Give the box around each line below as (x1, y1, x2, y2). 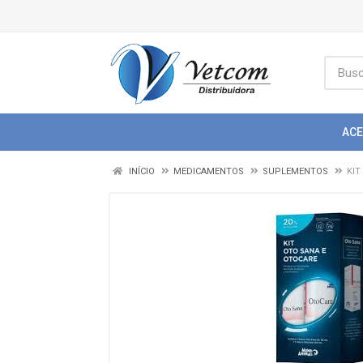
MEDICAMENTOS (173, 166, 244, 177)
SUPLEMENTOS (263, 166, 328, 177)
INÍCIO (126, 166, 155, 177)
